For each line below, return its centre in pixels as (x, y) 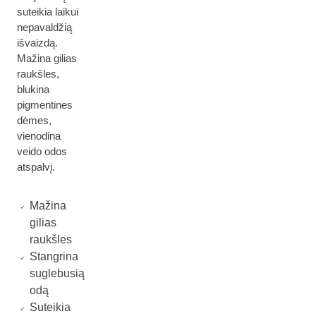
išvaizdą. (37, 43)
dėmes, (34, 120)
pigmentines (45, 105)
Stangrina (54, 256)
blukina (33, 89)
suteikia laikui (48, 12)
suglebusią (57, 273)
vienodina (39, 136)
